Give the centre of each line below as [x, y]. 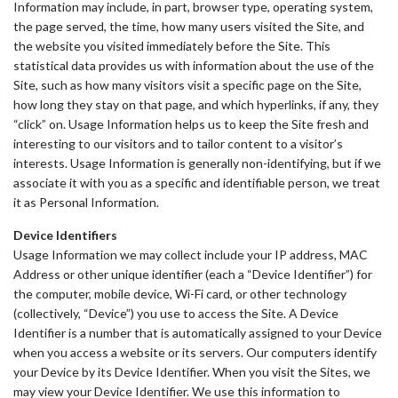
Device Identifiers [65, 235]
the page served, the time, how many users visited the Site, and [189, 26]
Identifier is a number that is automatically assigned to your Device [198, 333]
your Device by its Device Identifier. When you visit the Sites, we [192, 372]
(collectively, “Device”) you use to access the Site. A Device [176, 313]
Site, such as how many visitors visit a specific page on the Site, [187, 85]
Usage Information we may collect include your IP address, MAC [191, 255]
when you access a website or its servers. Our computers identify [195, 352]
